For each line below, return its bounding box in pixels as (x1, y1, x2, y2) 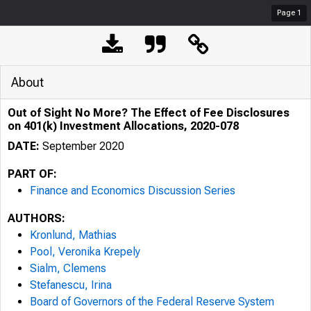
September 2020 (40, 140, 124, 153)
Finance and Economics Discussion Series (30, 184, 235, 197)
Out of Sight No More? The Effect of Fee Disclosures (8, 106, 289, 119)
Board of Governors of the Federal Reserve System (30, 295, 274, 308)
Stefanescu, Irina (30, 278, 112, 292)
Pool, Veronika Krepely (30, 245, 140, 258)
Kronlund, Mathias (30, 228, 117, 242)
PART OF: (8, 167, 57, 180)
